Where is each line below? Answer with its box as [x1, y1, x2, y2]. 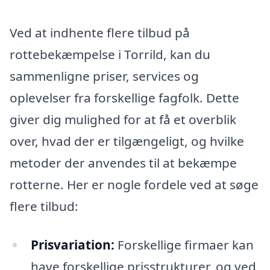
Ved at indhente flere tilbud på [10, 24, 190, 42]
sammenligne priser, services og [10, 67, 199, 85]
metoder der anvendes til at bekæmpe [10, 154, 237, 172]
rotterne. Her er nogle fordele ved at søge [10, 176, 259, 193]
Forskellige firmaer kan [114, 236, 254, 253]
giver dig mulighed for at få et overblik [10, 111, 236, 128]
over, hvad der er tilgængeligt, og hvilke [10, 133, 244, 150]
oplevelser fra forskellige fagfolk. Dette [10, 89, 239, 107]
